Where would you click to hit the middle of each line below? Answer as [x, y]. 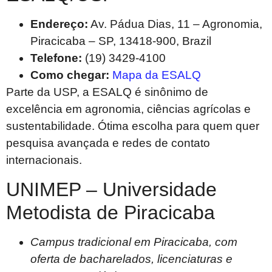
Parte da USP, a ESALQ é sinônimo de [107, 92]
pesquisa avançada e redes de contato [108, 143]
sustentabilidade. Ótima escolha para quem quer [133, 126]
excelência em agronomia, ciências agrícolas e [128, 109]
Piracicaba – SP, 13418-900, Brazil [121, 41]
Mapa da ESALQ [157, 75]
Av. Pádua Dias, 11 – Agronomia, [175, 24]
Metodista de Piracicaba [110, 212]
